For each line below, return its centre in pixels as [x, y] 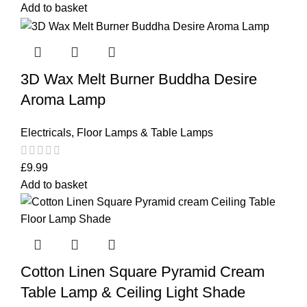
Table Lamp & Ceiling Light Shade [133, 292]
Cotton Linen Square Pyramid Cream [143, 271]
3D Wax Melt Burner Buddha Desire [139, 79]
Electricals [46, 132]
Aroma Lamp [63, 99]
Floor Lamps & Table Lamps [145, 132]
